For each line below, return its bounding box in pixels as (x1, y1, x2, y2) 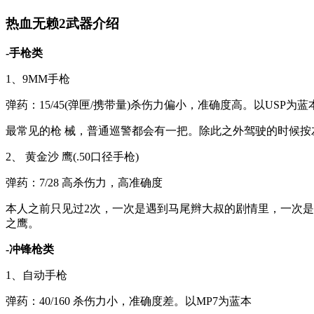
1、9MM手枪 (6, 73, 70, 85)
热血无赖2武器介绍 (6, 16, 119, 32)
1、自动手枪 (6, 269, 67, 281)
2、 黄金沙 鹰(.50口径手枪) (6, 151, 139, 163)
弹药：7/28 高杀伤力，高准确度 (6, 177, 163, 189)
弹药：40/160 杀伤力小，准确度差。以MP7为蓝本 (6, 295, 252, 307)
